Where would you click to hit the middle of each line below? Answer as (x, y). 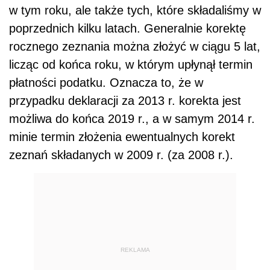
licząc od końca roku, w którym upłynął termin (131, 65)
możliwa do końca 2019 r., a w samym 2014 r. (132, 119)
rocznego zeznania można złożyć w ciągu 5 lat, (135, 47)
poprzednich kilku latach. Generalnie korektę (127, 29)
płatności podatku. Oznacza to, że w (106, 83)
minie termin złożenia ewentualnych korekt (122, 137)
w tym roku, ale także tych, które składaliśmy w (135, 11)
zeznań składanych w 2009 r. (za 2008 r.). (121, 155)
